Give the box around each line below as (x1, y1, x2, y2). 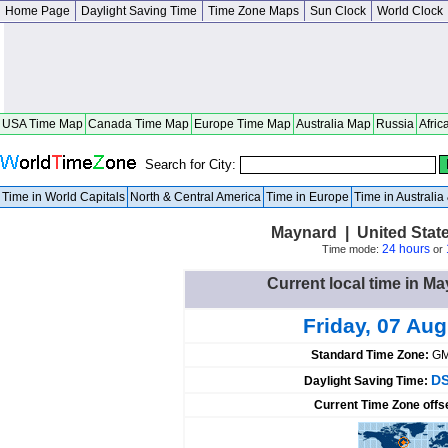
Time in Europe (266, 190, 349, 204)
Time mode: (321, 243, 382, 255)
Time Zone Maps (208, 4, 299, 18)
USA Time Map (2, 117, 83, 131)
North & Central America (130, 190, 261, 204)
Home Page (5, 4, 70, 18)
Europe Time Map (194, 117, 291, 131)
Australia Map (296, 117, 371, 131)
